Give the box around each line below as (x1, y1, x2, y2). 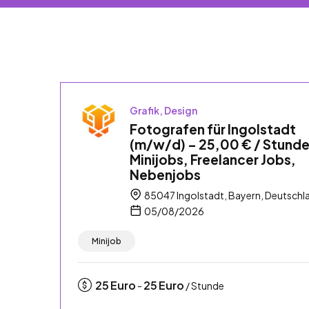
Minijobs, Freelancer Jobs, (130, 150, 296, 168)
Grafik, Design (130, 103, 197, 117)
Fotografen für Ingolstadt (130, 120, 296, 137)
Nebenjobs (130, 166, 201, 183)
